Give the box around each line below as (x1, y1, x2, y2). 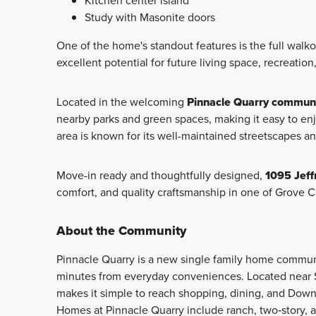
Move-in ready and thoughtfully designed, (56, 167, 265, 183)
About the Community (56, 221, 186, 240)
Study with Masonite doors (85, 9, 215, 25)
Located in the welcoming (56, 94, 187, 110)
